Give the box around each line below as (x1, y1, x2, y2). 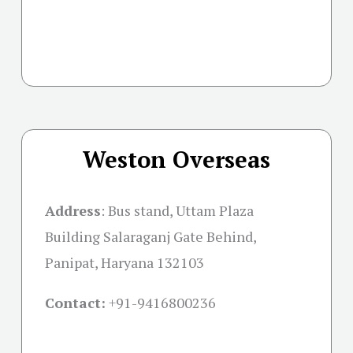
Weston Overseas (83, 144, 270, 175)
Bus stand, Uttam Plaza (108, 201, 254, 221)
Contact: (45, 293, 106, 313)
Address (45, 201, 101, 221)
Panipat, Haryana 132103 (45, 253, 204, 273)
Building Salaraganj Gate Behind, (45, 227, 256, 247)
